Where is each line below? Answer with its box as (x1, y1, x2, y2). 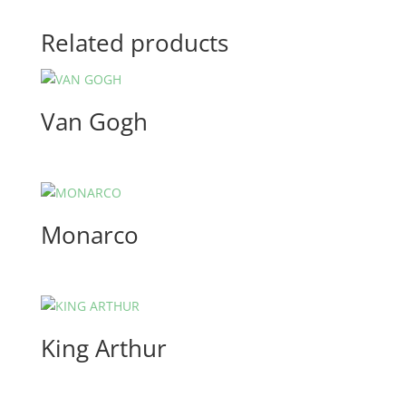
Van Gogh (40, 104, 148, 138)
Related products (40, 25, 228, 59)
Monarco (40, 217, 139, 251)
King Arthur (40, 332, 167, 365)
